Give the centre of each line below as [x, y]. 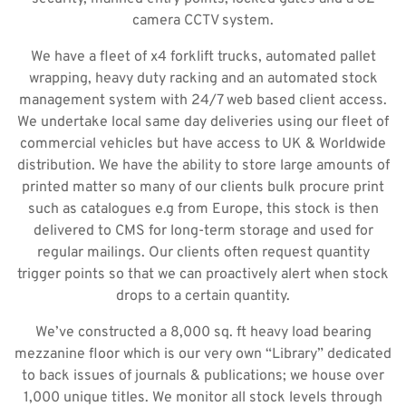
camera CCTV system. [203, 21]
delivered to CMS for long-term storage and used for [203, 231]
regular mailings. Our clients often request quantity [203, 253]
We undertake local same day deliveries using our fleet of [203, 122]
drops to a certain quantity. [203, 296]
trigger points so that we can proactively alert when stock [203, 275]
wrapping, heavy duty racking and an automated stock [203, 79]
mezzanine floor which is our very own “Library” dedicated [203, 354]
